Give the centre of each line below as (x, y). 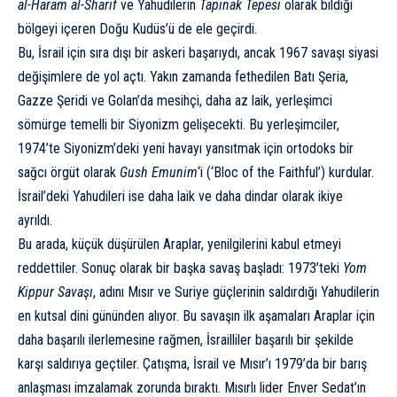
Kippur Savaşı (55, 292)
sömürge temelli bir (73, 125)
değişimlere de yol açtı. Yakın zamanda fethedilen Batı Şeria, (183, 77)
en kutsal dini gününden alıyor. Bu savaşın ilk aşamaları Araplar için (196, 316)
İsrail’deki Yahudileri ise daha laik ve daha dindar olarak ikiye (180, 197)
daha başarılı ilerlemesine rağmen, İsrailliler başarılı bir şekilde (186, 340)
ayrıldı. (35, 221)
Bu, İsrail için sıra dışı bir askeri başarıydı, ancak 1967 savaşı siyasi (198, 53)
